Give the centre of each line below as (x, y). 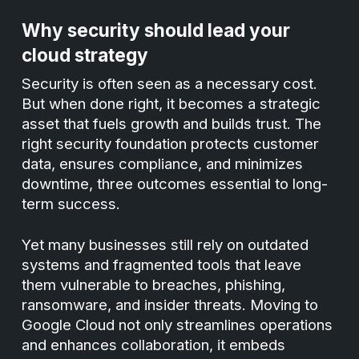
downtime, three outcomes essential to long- (175, 184)
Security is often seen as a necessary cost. (170, 84)
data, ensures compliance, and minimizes (163, 164)
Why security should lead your (156, 30)
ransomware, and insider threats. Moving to (170, 305)
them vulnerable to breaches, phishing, (154, 285)
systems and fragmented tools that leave (162, 265)
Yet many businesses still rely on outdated (165, 245)
